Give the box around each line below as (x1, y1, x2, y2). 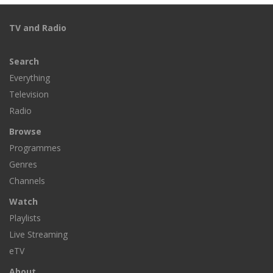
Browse (9, 126, 41, 138)
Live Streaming (9, 229, 68, 241)
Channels (9, 175, 45, 187)
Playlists (9, 212, 41, 224)
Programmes (9, 142, 61, 154)
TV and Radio (9, 22, 66, 34)
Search (9, 55, 39, 68)
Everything (9, 72, 50, 84)
